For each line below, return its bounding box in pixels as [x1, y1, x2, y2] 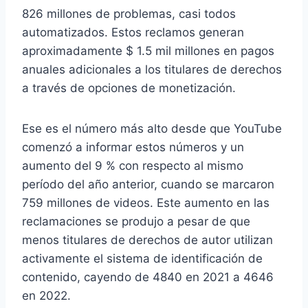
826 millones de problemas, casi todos [22, 7, 236, 21]
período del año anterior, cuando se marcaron [22, 177, 274, 192]
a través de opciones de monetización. [22, 81, 236, 96]
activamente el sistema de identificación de [22, 252, 263, 266]
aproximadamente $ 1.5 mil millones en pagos [22, 44, 274, 58]
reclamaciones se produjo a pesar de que [22, 214, 250, 229]
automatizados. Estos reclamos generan [22, 25, 244, 40]
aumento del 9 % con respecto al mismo [22, 159, 243, 173]
